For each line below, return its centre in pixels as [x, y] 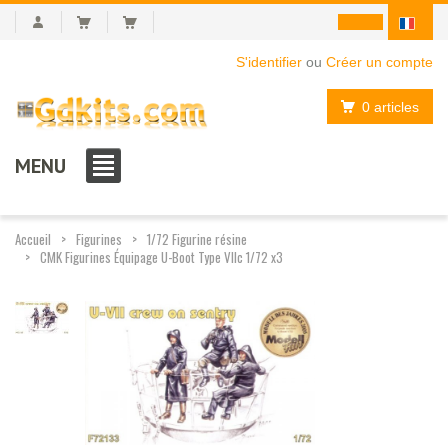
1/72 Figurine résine [197, 238]
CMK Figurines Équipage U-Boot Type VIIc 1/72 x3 [161, 256]
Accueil [33, 238]
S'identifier [269, 62]
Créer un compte [379, 62]
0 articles [390, 106]
